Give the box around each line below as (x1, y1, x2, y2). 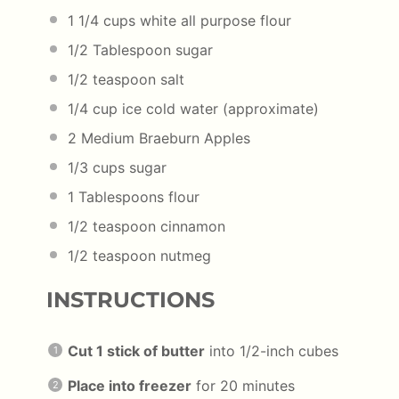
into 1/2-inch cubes (205, 341, 338, 360)
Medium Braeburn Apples (77, 128, 250, 147)
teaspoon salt (88, 69, 184, 88)
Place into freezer (68, 376, 191, 395)
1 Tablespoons (68, 187, 164, 206)
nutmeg (156, 246, 211, 265)
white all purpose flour (140, 11, 291, 29)
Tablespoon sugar (88, 40, 213, 59)
